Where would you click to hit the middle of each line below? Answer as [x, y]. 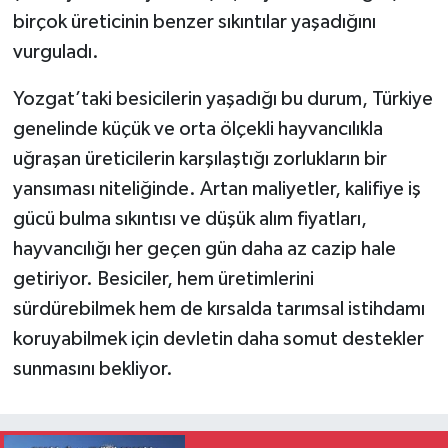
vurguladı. [55, 51]
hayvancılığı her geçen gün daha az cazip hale [204, 248]
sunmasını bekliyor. [92, 368]
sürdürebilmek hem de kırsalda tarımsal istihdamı [218, 308]
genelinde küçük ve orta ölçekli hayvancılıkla [197, 128]
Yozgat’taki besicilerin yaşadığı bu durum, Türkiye [222, 98]
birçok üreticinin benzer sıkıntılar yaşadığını [194, 21]
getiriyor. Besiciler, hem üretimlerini [163, 278]
